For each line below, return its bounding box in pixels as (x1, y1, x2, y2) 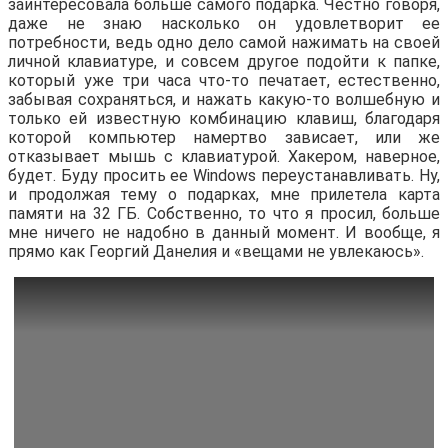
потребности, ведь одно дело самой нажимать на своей (8, 32, 440, 52)
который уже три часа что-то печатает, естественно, (8, 70, 440, 90)
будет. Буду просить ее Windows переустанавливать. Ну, (8, 165, 440, 185)
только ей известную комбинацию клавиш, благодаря (8, 108, 440, 128)
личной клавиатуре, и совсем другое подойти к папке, (8, 51, 440, 71)
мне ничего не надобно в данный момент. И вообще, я (8, 222, 440, 242)
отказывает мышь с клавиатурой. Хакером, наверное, (8, 146, 440, 166)
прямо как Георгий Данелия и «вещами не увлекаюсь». (8, 241, 424, 261)
